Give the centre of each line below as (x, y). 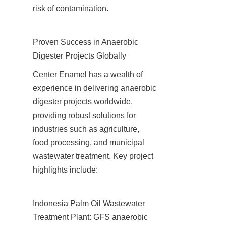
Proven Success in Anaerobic (86, 42)
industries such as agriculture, (86, 129)
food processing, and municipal (89, 142)
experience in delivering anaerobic (95, 88)
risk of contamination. (71, 8)
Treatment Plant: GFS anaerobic (90, 217)
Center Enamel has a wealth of (88, 74)
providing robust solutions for (84, 115)
